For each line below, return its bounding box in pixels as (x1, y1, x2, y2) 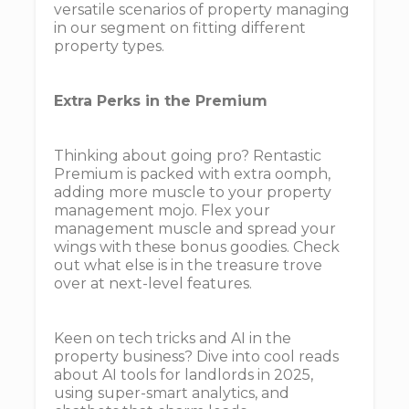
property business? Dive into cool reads (54, 348, 339, 365)
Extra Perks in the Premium (54, 92, 267, 110)
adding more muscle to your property (54, 184, 331, 201)
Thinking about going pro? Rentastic (54, 147, 321, 164)
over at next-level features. (54, 275, 252, 292)
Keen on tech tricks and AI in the (54, 330, 291, 347)
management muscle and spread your (54, 220, 336, 237)
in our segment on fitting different (54, 19, 306, 37)
